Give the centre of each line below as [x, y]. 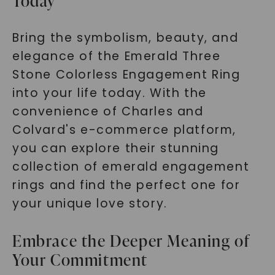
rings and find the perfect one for [126, 185]
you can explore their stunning [115, 148]
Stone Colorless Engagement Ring [126, 75]
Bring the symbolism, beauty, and [125, 38]
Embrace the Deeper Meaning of [131, 241]
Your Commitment [80, 260]
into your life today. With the [109, 93]
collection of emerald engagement [131, 167]
